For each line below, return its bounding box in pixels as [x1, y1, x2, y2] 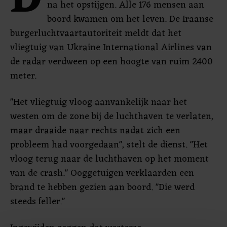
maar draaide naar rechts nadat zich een [10, 123, 180, 139]
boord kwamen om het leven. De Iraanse [47, 11, 213, 27]
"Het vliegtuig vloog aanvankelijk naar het [10, 94, 187, 110]
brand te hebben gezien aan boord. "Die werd [10, 179, 195, 196]
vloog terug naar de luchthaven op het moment [10, 151, 209, 167]
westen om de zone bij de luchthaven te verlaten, [10, 108, 213, 125]
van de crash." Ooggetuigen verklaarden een [10, 165, 194, 181]
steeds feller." [10, 194, 65, 210]
